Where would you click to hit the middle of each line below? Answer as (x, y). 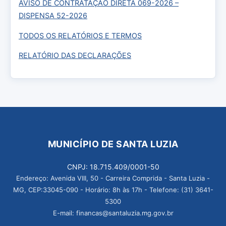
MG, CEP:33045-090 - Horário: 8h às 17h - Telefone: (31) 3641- (113, 189)
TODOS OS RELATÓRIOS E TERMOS (80, 35)
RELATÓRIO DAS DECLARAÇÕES (75, 55)
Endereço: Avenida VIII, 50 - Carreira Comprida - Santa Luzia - (113, 178)
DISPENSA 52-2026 (53, 16)
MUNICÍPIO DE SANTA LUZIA (113, 144)
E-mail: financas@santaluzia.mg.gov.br (113, 213)
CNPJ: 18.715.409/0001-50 (113, 166)
